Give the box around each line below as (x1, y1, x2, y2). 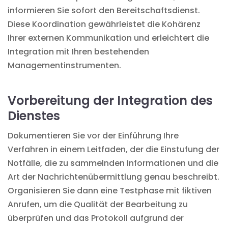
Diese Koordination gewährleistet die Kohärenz (8, 18, 201, 30)
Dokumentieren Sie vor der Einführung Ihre (8, 129, 179, 141)
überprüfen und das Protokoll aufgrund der (8, 212, 184, 224)
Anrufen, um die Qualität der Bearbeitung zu (8, 198, 188, 210)
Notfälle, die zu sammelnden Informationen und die (8, 157, 218, 169)
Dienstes (8, 107, 60, 124)
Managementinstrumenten (8, 59, 119, 71)
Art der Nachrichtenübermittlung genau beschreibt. (8, 170, 219, 183)
